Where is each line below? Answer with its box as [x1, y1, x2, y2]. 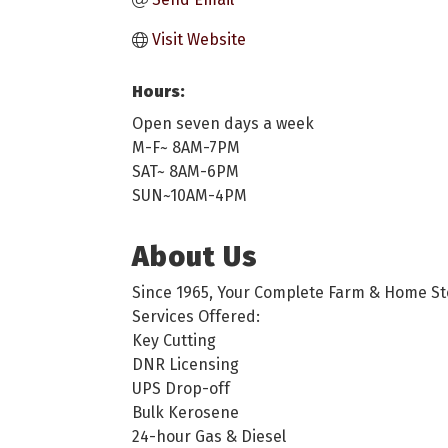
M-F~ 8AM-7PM [132, 138, 240, 157]
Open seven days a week [132, 114, 314, 133]
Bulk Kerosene [132, 403, 239, 422]
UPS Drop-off [132, 379, 230, 398]
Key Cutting [132, 331, 216, 350]
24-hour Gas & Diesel [132, 427, 286, 446]
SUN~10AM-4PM [132, 186, 247, 205]
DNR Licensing [132, 355, 239, 374]
